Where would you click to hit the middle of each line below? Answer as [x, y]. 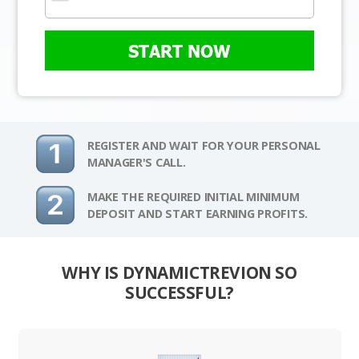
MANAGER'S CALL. [136, 163]
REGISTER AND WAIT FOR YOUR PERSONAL [204, 146]
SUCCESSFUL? [179, 293]
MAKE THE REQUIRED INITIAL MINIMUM [193, 197]
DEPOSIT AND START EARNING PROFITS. [198, 214]
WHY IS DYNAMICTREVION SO [179, 273]
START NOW [179, 51]
